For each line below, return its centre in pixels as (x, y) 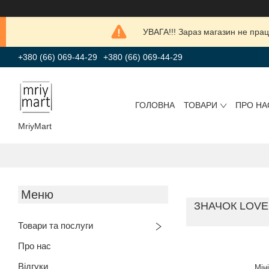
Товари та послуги (56, 225)
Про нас (35, 246)
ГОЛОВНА (155, 105)
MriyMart (35, 126)
